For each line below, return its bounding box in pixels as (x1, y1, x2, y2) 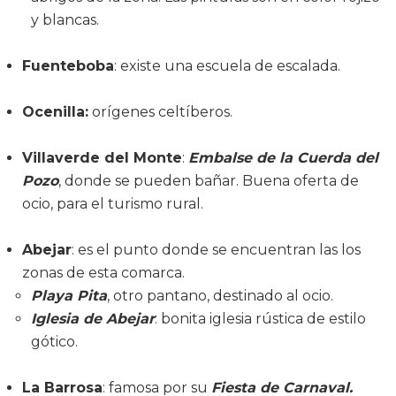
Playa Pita (31, 286, 107, 304)
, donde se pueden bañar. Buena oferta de (58, 171, 359, 189)
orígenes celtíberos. (88, 103, 232, 120)
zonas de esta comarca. (22, 263, 185, 281)
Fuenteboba (22, 57, 114, 74)
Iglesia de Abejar (31, 309, 155, 327)
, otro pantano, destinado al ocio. (107, 286, 333, 304)
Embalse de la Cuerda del (188, 148, 378, 166)
